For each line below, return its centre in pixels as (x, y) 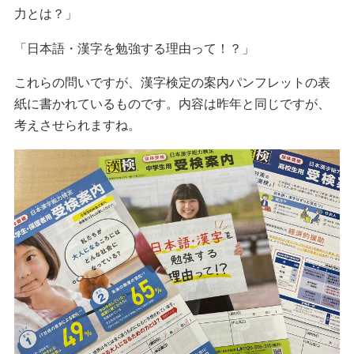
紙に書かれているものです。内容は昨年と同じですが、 (172, 104)
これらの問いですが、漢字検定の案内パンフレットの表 (172, 83)
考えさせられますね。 (77, 126)
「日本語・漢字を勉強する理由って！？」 (134, 48)
